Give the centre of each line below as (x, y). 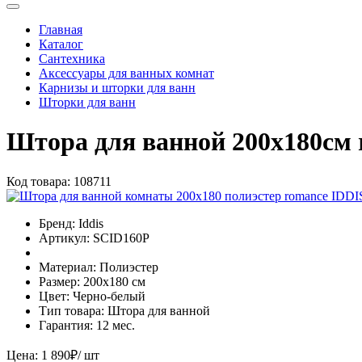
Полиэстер (129, 267)
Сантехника (72, 58)
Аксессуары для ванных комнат (126, 73)
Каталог (61, 44)
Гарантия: (66, 325)
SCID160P (121, 238)
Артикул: (64, 238)
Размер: (59, 281)
